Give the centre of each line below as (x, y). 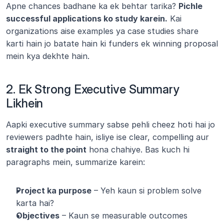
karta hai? (35, 203)
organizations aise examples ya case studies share (102, 31)
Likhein (25, 103)
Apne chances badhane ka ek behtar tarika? (92, 6)
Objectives (38, 215)
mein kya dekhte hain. (48, 56)
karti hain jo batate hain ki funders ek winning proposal (112, 43)
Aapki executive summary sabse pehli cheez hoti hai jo (110, 124)
